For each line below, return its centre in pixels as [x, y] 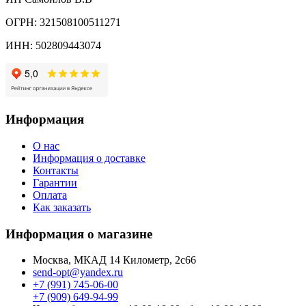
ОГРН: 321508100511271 [63, 22]
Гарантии [55, 182]
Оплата [50, 195]
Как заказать [62, 207]
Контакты [56, 170]
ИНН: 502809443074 [53, 45]
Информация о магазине [79, 234]
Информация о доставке [89, 158]
